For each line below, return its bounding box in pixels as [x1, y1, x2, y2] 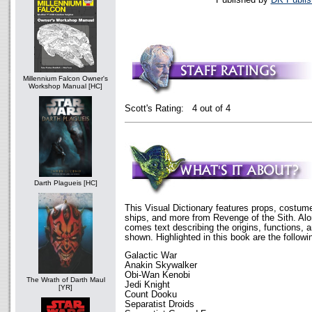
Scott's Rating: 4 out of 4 [125, 103, 231, 114]
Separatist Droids [125, 299, 194, 309]
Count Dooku [125, 289, 177, 299]
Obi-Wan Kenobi [125, 270, 190, 280]
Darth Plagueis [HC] [33, 179, 97, 187]
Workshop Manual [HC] [29, 82, 102, 90]
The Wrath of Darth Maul [26, 276, 105, 283]
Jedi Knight [125, 279, 170, 290]
